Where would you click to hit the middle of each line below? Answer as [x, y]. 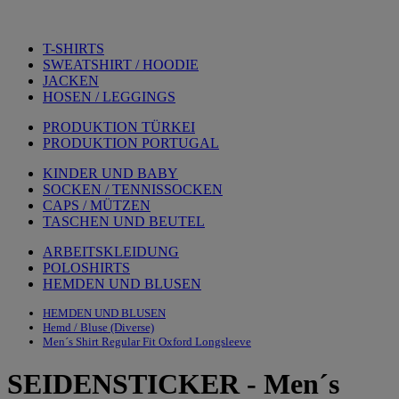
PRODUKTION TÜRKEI [119, 127]
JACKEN [71, 81]
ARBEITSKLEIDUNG [111, 252]
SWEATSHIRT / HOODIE [121, 65]
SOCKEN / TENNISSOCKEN [133, 189]
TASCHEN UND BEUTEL [124, 221]
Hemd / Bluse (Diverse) [98, 327]
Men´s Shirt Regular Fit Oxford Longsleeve [147, 342]
